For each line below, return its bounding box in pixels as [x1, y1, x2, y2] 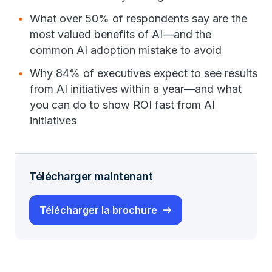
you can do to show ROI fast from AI [30, 98, 215, 111]
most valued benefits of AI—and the [30, 27, 211, 41]
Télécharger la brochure [39, 203, 157, 216]
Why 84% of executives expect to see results [30, 66, 257, 80]
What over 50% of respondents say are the [30, 12, 247, 25]
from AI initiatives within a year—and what [30, 82, 242, 95]
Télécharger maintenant [29, 169, 152, 183]
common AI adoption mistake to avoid [30, 43, 225, 56]
